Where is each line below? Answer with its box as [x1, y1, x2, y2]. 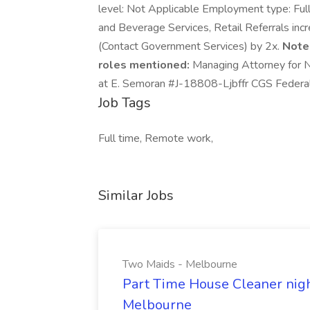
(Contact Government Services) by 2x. [98, 39, 282, 54]
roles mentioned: [98, 57, 190, 73]
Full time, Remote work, [98, 131, 213, 146]
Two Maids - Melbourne [122, 257, 237, 272]
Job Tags [98, 93, 151, 112]
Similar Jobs [98, 186, 174, 205]
